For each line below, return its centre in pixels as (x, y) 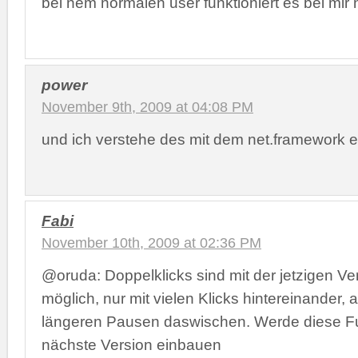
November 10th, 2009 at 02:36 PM (151, 243)
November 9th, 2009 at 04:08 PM (147, 107)
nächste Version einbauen (131, 344)
